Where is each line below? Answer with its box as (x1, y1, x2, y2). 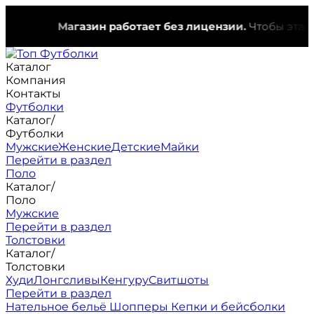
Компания (6, 74, 66, 87)
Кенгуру (100, 273, 149, 287)
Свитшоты (149, 273, 209, 287)
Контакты (6, 87, 61, 100)
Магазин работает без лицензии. (34, 20, 224, 33)
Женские (58, 140, 111, 153)
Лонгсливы (34, 273, 100, 287)
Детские (111, 140, 161, 153)
